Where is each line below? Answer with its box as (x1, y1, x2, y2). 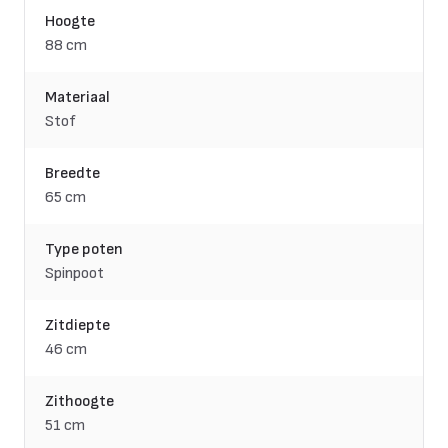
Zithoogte (45, 391, 114, 411)
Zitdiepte (45, 315, 110, 335)
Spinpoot (45, 263, 104, 283)
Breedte (45, 163, 100, 183)
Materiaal (45, 87, 110, 107)
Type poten (45, 239, 123, 259)
